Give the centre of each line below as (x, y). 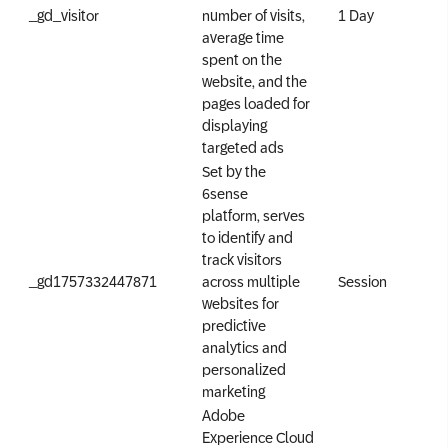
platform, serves (253, 215)
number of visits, (253, 15)
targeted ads (243, 147)
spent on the (242, 59)
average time (243, 37)
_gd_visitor (64, 15)
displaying (234, 125)
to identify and (247, 237)
